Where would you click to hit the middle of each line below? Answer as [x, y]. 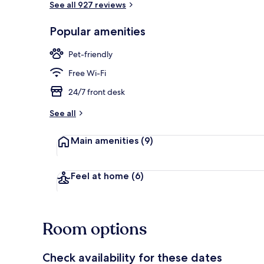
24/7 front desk [97, 92]
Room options [95, 229]
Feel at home [101, 176]
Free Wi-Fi [87, 73]
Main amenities [106, 140]
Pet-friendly [90, 54]
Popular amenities [98, 31]
